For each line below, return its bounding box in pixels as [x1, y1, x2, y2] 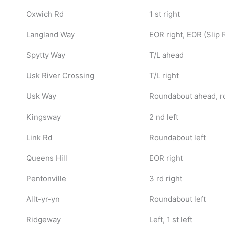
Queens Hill [26, 153, 67, 163]
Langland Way [26, 29, 75, 39]
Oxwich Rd [26, 9, 64, 19]
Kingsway [26, 111, 61, 122]
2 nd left [149, 111, 178, 122]
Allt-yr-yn [26, 194, 60, 204]
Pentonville [26, 173, 66, 183]
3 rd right [149, 173, 182, 183]
